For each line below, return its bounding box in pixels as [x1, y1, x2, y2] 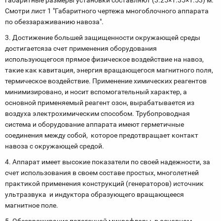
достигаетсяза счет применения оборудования [5, 44, 157, 52]
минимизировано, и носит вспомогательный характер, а [5, 88, 187, 96]
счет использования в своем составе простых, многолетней [5, 169, 199, 177]
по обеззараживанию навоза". [5, 18, 104, 26]
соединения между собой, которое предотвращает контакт [5, 131, 200, 139]
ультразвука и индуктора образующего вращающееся [5, 190, 184, 198]
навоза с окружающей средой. [5, 142, 104, 150]
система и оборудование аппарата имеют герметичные [5, 120, 184, 128]
